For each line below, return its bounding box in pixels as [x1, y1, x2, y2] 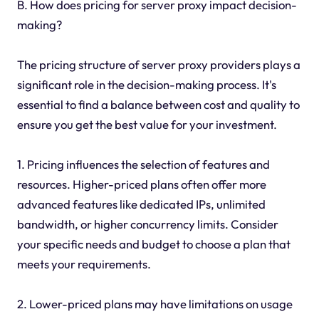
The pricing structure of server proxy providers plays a [16, 56, 300, 72]
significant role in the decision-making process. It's [16, 76, 276, 92]
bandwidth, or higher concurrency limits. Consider [16, 216, 278, 231]
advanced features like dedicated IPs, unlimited [16, 196, 266, 211]
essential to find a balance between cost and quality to [16, 96, 300, 112]
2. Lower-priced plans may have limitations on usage [16, 296, 293, 311]
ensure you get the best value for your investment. [16, 116, 277, 132]
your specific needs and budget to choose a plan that [16, 236, 291, 251]
